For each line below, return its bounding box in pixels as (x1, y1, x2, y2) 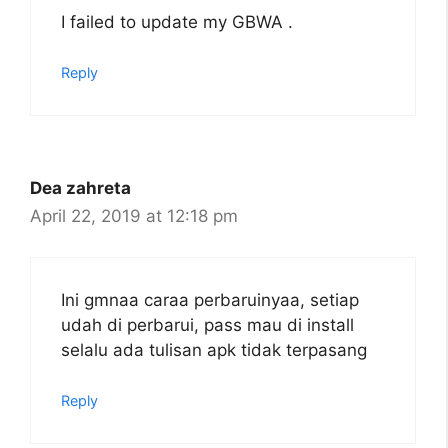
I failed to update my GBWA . (61, 11, 293, 32)
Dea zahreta (30, 178, 131, 199)
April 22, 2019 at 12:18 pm (30, 206, 238, 227)
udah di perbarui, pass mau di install (61, 314, 354, 335)
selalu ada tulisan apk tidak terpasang (61, 339, 367, 360)
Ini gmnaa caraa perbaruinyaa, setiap (61, 289, 359, 310)
